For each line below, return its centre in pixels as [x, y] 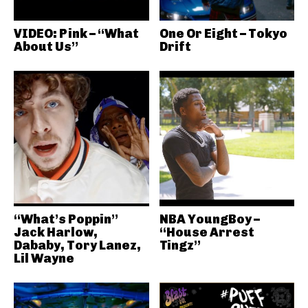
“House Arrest [207, 232]
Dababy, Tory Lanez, [77, 245]
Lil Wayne [44, 258]
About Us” [46, 47]
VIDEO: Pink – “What [76, 34]
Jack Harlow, [56, 232]
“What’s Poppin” [66, 219]
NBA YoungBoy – [209, 219]
